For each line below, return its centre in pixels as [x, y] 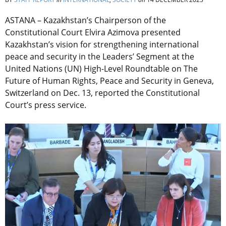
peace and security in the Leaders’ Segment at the [100, 57]
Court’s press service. [46, 105]
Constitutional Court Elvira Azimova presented [93, 33]
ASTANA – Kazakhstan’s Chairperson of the [86, 20]
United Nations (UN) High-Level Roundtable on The [101, 69]
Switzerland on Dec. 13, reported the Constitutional [102, 93]
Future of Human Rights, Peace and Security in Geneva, [109, 81]
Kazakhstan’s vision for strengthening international [102, 45]
